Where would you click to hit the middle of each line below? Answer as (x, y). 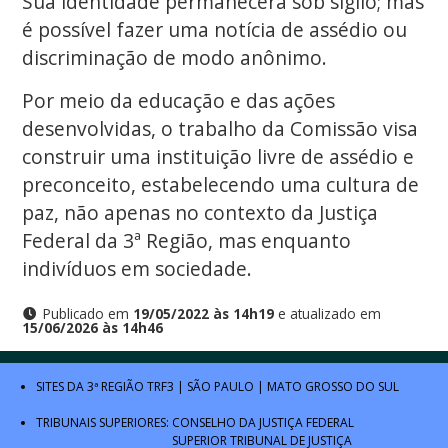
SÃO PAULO (220, 387)
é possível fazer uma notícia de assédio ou (214, 30)
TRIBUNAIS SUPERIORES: (104, 423)
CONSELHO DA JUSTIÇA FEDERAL (263, 423)
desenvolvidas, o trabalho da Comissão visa (219, 128)
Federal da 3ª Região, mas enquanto (186, 240)
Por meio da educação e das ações (178, 100)
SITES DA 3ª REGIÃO (91, 387)
